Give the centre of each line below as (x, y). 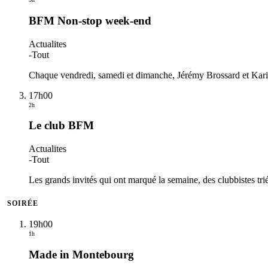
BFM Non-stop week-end (90, 20)
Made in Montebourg (81, 254)
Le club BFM (61, 126)
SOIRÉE (23, 203)
